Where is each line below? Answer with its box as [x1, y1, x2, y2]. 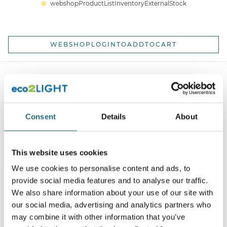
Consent [25, 112, 56, 121]
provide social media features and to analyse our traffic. [12, 176, 208, 185]
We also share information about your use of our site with [12, 188, 213, 197]
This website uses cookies [12, 148, 108, 157]
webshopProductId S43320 [66, 172, 161, 182]
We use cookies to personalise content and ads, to [12, 164, 191, 173]
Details [101, 112, 126, 121]
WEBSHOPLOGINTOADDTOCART [50, 40, 177, 48]
